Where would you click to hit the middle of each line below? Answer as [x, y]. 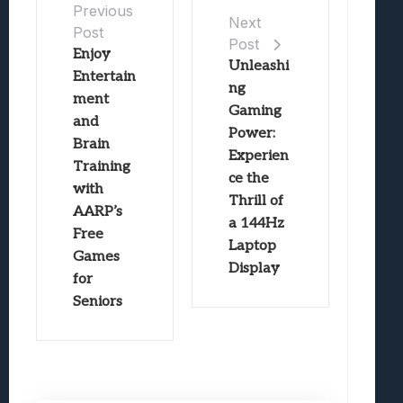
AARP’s [98, 211]
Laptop [252, 246]
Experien [258, 156]
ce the [248, 178]
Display [254, 268]
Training [102, 166]
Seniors [98, 301]
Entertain [104, 76]
